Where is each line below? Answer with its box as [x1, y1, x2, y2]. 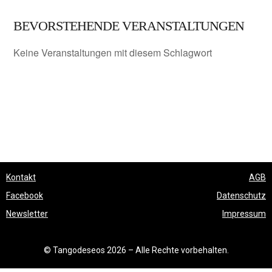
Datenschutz [217, 190, 266, 200]
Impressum [222, 208, 266, 219]
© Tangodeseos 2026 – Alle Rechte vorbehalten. [43, 245, 229, 255]
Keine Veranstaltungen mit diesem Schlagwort [13, 45, 212, 59]
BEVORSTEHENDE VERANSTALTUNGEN [13, 18, 245, 33]
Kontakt [6, 172, 36, 182]
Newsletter [6, 208, 48, 219]
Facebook [6, 190, 43, 200]
